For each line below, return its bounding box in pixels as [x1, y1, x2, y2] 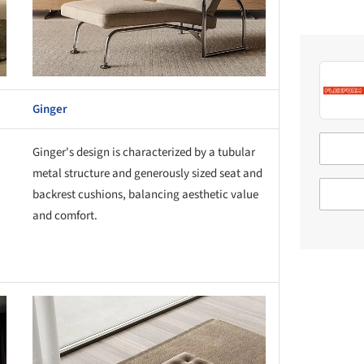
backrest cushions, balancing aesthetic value [32, 185, 258, 203]
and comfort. [32, 206, 97, 224]
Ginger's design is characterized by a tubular [32, 143, 255, 161]
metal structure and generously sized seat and [32, 164, 262, 182]
